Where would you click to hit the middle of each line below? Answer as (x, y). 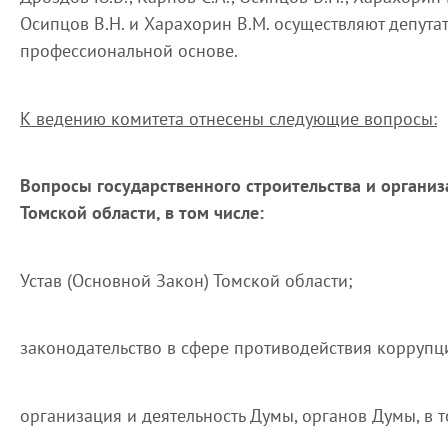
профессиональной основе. (129, 50)
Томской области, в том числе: (142, 212)
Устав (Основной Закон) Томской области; (186, 280)
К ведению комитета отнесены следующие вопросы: (228, 118)
